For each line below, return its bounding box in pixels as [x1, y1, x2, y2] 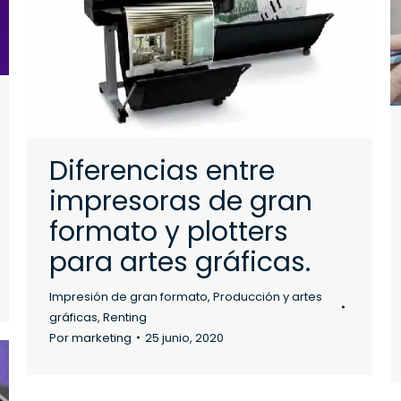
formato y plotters [49, 212, 288, 251]
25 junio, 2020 [145, 328, 224, 346]
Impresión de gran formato [49, 287, 208, 305]
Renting [103, 308, 147, 326]
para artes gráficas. [49, 243, 311, 281]
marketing [72, 328, 132, 346]
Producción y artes [213, 287, 322, 305]
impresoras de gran [49, 182, 312, 220]
